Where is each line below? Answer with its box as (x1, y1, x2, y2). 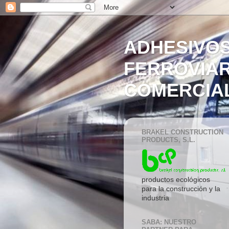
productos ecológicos (142, 175, 210, 184)
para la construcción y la (142, 185, 220, 193)
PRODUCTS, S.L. (142, 136, 195, 144)
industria (142, 194, 169, 202)
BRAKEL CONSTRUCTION (142, 128, 223, 136)
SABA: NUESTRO (142, 218, 196, 226)
